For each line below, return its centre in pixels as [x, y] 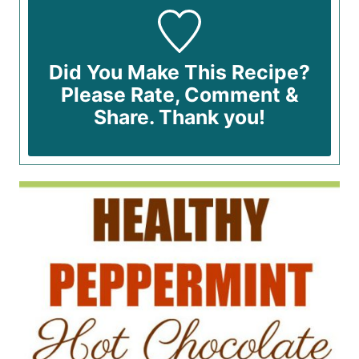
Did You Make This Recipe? [179, 72]
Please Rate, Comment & [179, 94]
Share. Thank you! [179, 117]
